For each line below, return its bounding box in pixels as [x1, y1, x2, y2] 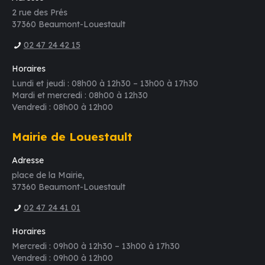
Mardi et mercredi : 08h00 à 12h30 [12, 90, 148, 101]
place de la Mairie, [12, 170, 85, 181]
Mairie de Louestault [12, 130, 132, 144]
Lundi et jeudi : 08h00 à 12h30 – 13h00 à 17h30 [12, 78, 198, 89]
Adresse [12, 155, 44, 166]
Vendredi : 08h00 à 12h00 [12, 102, 113, 113]
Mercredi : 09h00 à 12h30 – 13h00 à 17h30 [12, 241, 180, 252]
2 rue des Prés [12, 7, 67, 18]
